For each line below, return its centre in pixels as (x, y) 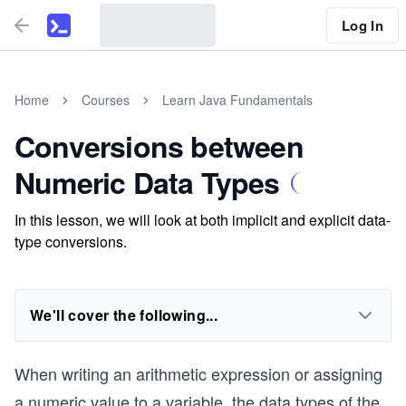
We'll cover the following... (124, 315)
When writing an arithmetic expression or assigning (198, 373)
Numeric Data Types (147, 182)
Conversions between (159, 146)
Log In (362, 25)
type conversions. (71, 242)
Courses (106, 100)
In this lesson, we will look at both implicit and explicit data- (203, 220)
